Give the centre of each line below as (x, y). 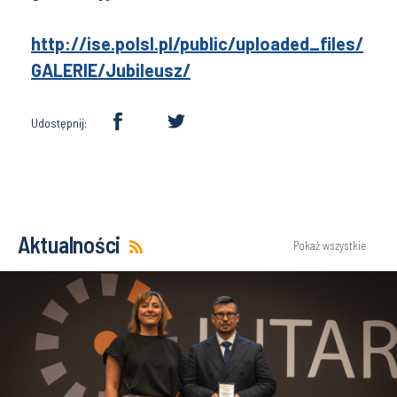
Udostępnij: (59, 123)
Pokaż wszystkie (330, 245)
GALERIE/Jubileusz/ (111, 70)
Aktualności (70, 244)
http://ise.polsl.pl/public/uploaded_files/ (197, 43)
